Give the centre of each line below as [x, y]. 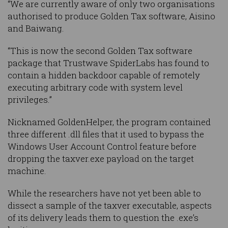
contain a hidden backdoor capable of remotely [104, 75]
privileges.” [30, 100]
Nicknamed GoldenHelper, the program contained [109, 122]
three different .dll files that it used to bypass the [106, 134]
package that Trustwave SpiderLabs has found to [108, 63]
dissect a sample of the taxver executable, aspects [110, 206]
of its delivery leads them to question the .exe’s [103, 218]
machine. [27, 171]
